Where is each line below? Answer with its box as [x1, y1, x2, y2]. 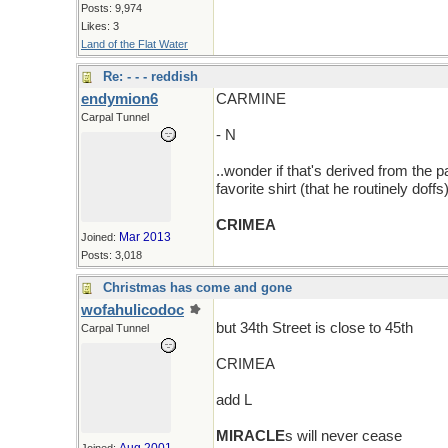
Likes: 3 [81, 20, 119, 32]
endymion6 [81, 91, 158, 107]
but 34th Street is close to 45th [216, 320, 413, 336]
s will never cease [285, 428, 402, 444]
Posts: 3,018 [81, 249, 142, 261]
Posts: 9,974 [81, 2, 142, 14]
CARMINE [216, 91, 286, 107]
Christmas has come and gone [103, 280, 292, 295]
